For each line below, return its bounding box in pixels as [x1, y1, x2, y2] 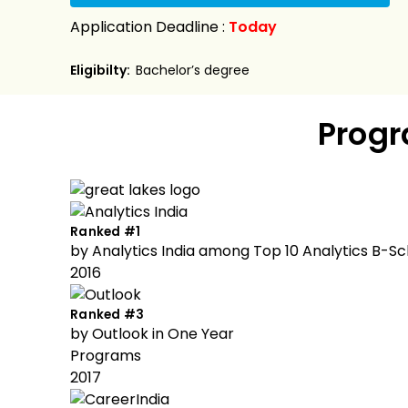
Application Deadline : [70, 16, 229, 37]
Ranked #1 [70, 223, 141, 240]
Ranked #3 [70, 306, 145, 323]
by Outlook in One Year [70, 323, 234, 344]
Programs [70, 345, 141, 366]
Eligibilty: [70, 61, 136, 79]
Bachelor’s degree [136, 61, 250, 79]
